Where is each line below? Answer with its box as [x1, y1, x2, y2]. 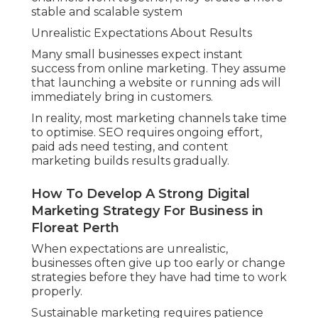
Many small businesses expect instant [31, 48, 243, 62]
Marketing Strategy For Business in [31, 203, 263, 219]
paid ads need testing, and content [31, 140, 229, 154]
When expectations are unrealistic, [31, 242, 228, 256]
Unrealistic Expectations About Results [31, 26, 252, 40]
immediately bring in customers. [31, 90, 213, 104]
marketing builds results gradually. [31, 154, 229, 168]
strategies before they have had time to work [31, 270, 287, 285]
